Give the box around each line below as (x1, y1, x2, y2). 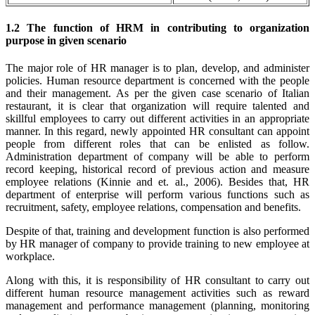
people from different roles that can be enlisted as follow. (6, 137, 309, 150)
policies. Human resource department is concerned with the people (6, 74, 309, 86)
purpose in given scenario (6, 34, 127, 46)
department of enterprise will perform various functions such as (6, 188, 309, 200)
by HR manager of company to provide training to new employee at (6, 237, 309, 250)
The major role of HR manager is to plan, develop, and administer (6, 61, 309, 74)
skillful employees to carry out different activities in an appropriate (6, 112, 309, 124)
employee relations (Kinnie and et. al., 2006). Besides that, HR (6, 175, 309, 188)
